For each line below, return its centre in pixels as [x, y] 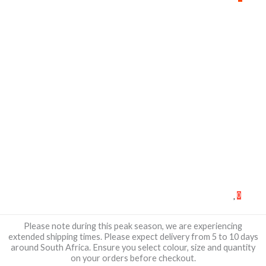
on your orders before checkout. [133, 258]
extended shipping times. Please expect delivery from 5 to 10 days [133, 237]
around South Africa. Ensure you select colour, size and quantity [133, 248]
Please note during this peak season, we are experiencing [133, 226]
